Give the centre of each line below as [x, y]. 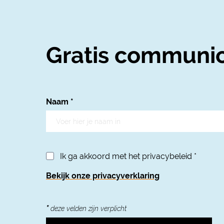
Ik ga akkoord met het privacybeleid [127, 156]
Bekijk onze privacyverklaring [103, 175]
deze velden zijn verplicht [87, 208]
